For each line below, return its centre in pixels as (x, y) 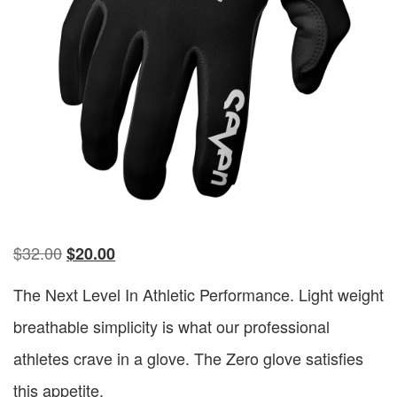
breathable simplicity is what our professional (171, 326)
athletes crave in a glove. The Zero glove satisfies (188, 358)
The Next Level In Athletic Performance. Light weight (198, 294)
